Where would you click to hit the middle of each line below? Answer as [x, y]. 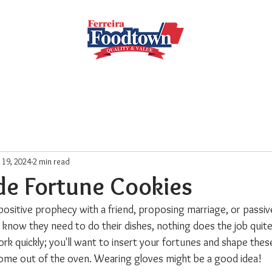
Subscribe [84, 73]
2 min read [51, 161]
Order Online [156, 73]
